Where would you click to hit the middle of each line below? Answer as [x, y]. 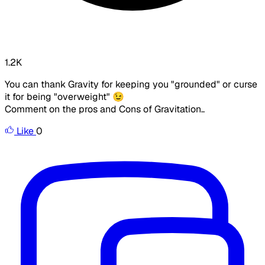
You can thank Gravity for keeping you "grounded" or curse [131, 85]
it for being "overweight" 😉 [64, 97]
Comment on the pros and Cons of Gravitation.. [105, 109]
